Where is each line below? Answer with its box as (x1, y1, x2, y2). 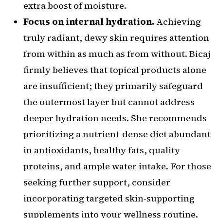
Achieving (154, 16, 201, 28)
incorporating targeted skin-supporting (23, 192, 195, 205)
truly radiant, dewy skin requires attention (23, 32, 209, 44)
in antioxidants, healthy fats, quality (23, 144, 180, 157)
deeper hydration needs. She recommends (23, 112, 207, 125)
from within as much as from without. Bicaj (23, 48, 211, 60)
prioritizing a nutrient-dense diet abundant (23, 128, 211, 141)
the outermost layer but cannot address (23, 96, 195, 109)
